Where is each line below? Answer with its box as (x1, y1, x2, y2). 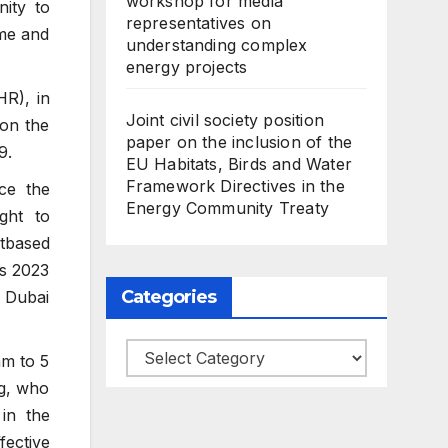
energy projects (125, 56, 248, 77)
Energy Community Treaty (125, 197, 330, 218)
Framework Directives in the (125, 175, 345, 196)
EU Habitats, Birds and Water (125, 153, 353, 174)
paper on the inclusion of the (125, 131, 353, 152)
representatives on (125, 12, 272, 33)
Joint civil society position (125, 109, 325, 130)
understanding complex (125, 34, 308, 55)
